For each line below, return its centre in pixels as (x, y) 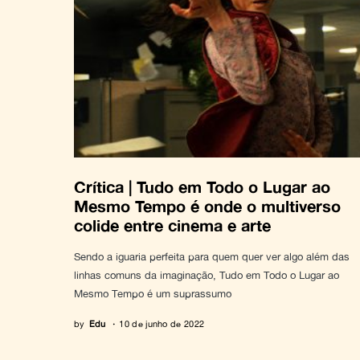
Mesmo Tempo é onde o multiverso (207, 206)
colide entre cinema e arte (172, 225)
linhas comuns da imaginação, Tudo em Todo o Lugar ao (207, 275)
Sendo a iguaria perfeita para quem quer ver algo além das (212, 257)
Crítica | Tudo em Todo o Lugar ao (202, 186)
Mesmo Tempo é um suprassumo (153, 294)
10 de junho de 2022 (162, 323)
